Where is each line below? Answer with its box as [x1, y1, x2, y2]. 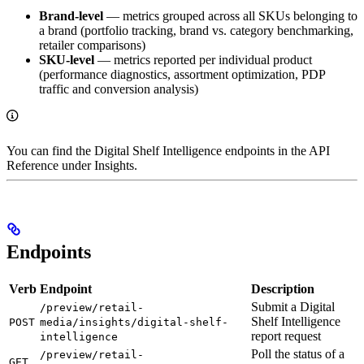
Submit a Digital [251, 300, 335, 314]
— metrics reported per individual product [94, 53, 312, 67]
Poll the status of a [251, 347, 344, 362]
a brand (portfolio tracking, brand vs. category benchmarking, [39, 24, 353, 38]
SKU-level [39, 53, 94, 67]
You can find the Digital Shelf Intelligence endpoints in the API [6, 144, 330, 158]
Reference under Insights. [6, 158, 137, 173]
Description [251, 282, 314, 297]
